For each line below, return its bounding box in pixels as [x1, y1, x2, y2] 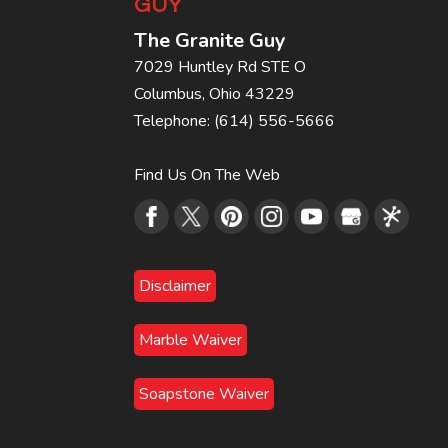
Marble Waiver [139, 329, 243, 351]
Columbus [134, 83, 203, 105]
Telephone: [134, 110, 215, 132]
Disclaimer [139, 275, 212, 297]
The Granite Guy [134, 27, 287, 54]
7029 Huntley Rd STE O [134, 56, 307, 78]
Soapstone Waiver [139, 383, 270, 405]
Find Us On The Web [134, 164, 281, 186]
